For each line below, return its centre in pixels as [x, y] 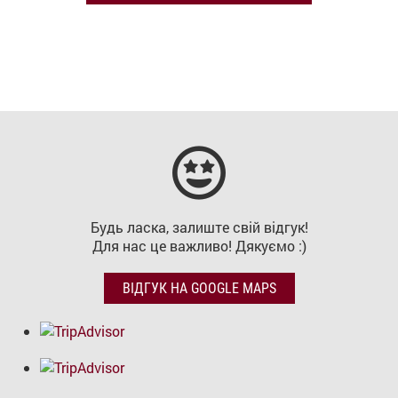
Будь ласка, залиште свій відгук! [199, 227]
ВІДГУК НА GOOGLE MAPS [199, 288]
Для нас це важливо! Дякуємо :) [199, 246]
